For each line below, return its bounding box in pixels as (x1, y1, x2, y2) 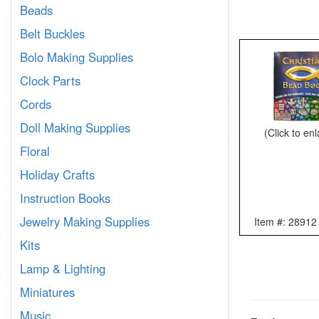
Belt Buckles (20, 25, 85, 42)
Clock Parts (20, 72, 80, 89)
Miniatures (20, 283, 75, 300)
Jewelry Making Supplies (20, 213, 150, 230)
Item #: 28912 (254, 214, 317, 229)
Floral (20, 142, 50, 159)
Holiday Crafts (20, 166, 95, 183)
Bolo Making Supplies (20, 48, 133, 66)
